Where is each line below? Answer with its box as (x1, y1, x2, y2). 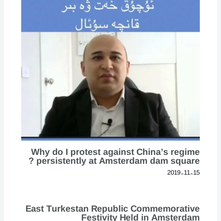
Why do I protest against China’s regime (31, 147, 200, 157)
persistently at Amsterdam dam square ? (37, 155, 200, 166)
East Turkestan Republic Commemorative (26, 203, 200, 214)
